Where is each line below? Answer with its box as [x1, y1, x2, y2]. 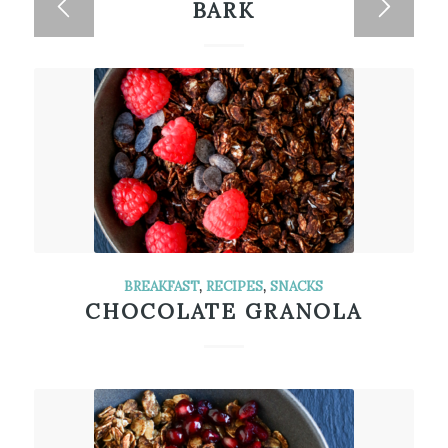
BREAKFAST [124, 277, 200, 295]
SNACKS [270, 277, 324, 295]
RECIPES [206, 277, 264, 295]
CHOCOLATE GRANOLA [85, 298, 363, 325]
